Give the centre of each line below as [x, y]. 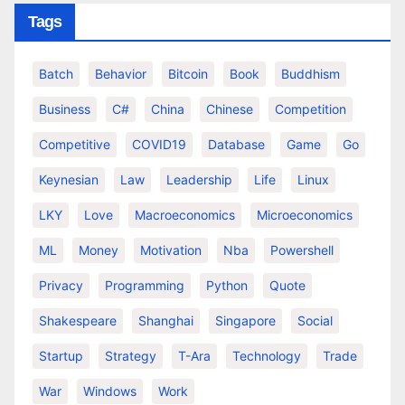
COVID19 [159, 145]
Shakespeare [78, 321]
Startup [61, 356]
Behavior [121, 74]
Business [65, 109]
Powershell [302, 250]
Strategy [131, 356]
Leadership [199, 180]
